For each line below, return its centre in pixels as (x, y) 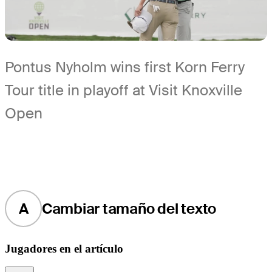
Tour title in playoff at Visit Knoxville (124, 90)
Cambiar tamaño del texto (129, 208)
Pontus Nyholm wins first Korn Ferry (125, 67)
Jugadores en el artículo (64, 248)
